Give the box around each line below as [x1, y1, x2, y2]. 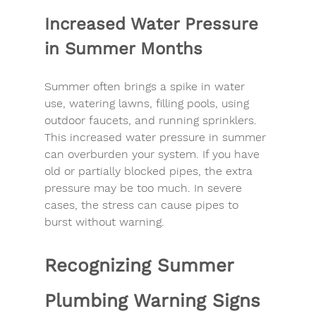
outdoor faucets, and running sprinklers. [44, 113, 260, 127]
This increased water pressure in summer [44, 130, 269, 144]
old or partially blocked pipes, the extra [44, 164, 256, 178]
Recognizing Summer [44, 254, 240, 276]
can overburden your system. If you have [44, 147, 263, 161]
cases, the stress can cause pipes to [44, 197, 242, 212]
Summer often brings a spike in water [44, 79, 248, 93]
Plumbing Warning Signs [44, 289, 260, 311]
